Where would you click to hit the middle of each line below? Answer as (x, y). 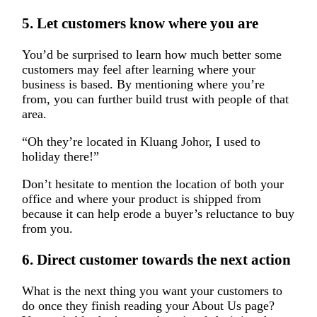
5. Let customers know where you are (140, 24)
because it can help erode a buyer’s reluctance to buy (158, 214)
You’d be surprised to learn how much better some (151, 55)
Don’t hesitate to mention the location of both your (152, 184)
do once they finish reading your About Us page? (148, 306)
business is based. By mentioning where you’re (143, 85)
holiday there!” (60, 157)
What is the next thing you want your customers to (152, 291)
